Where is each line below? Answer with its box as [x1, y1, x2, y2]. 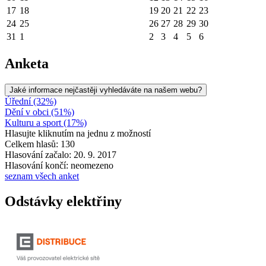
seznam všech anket [5, 171, 79, 182]
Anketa [5, 56, 49, 72]
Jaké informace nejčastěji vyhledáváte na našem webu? [9, 85, 202, 95]
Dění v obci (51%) [5, 107, 74, 118]
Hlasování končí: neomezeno [5, 160, 113, 171]
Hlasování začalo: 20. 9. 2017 [5, 150, 116, 160]
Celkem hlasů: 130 [5, 139, 75, 150]
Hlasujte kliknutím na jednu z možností [5, 128, 151, 139]
